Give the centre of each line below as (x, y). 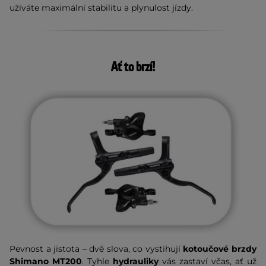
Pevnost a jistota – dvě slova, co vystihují (96, 248)
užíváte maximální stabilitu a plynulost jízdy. (101, 8)
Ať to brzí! (133, 68)
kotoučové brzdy (220, 248)
